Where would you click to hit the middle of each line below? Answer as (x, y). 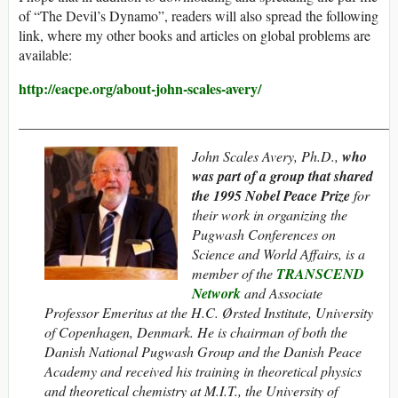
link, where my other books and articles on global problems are (195, 36)
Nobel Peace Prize (298, 196)
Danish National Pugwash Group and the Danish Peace (203, 352)
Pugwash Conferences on (264, 235)
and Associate (282, 293)
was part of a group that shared (283, 176)
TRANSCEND (320, 274)
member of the (234, 274)
